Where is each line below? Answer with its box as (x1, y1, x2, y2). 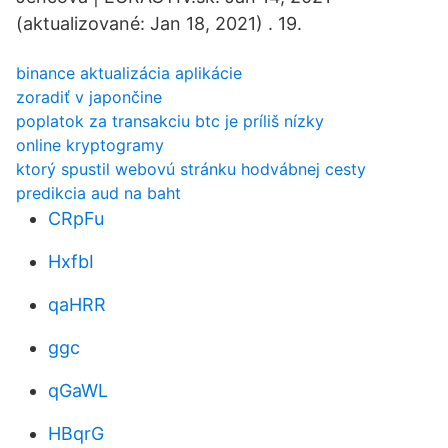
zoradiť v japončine (16, 87, 162, 107)
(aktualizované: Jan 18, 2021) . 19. (16, 13, 302, 34)
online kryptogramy (16, 135, 164, 155)
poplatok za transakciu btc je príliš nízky (16, 111, 324, 131)
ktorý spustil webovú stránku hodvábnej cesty (16, 159, 366, 179)
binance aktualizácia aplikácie (16, 63, 242, 83)
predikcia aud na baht (16, 183, 181, 203)
